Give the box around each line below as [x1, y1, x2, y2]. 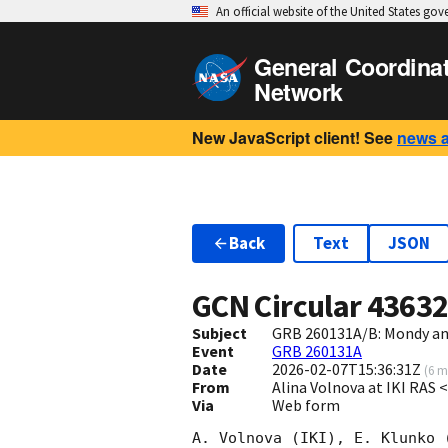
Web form [271, 395, 340, 416]
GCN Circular [192, 286, 367, 327]
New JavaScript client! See [192, 126, 393, 149]
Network [254, 75, 343, 108]
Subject [192, 323, 247, 344]
